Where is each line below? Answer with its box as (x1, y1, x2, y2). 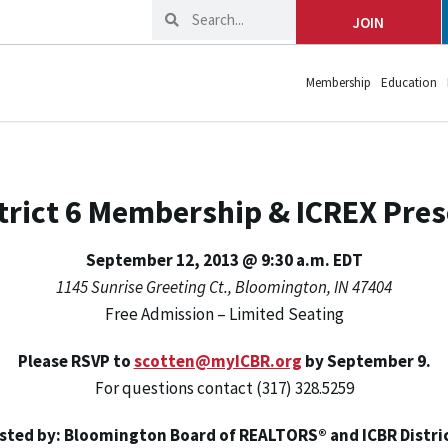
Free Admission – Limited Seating (104, 303, 344, 325)
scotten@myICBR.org (133, 350, 302, 372)
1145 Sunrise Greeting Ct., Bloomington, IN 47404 (56, 276, 392, 298)
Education (381, 74, 437, 91)
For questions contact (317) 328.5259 (94, 377, 354, 399)
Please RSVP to (17, 350, 131, 372)
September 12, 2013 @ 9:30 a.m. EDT (85, 249, 363, 271)
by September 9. (304, 350, 431, 372)
